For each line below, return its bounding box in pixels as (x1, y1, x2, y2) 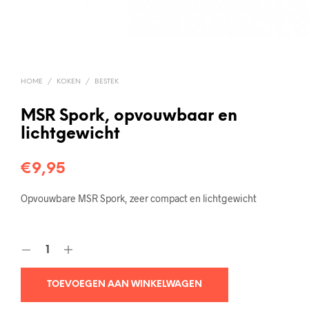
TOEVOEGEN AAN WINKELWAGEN (47, 279, 202, 289)
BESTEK (94, 77, 119, 86)
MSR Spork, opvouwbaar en (21, 108, 237, 125)
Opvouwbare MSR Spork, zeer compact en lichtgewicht (21, 192, 257, 204)
